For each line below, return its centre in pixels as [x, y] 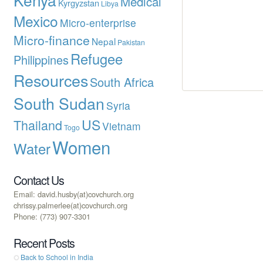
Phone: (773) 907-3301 [52, 217]
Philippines [41, 59]
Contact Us [39, 180]
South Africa [122, 82]
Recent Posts [44, 243]
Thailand [38, 124]
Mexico [36, 21]
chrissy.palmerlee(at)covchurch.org [70, 205]
